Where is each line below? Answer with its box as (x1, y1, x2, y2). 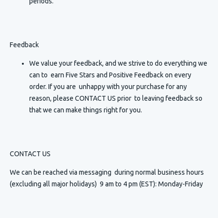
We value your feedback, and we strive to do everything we (29, 59, 207, 67)
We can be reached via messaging (10, 168, 114, 176)
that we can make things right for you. (29, 106, 142, 114)
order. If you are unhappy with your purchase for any (29, 83, 187, 91)
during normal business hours (114, 168, 204, 176)
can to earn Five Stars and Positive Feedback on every (29, 71, 191, 79)
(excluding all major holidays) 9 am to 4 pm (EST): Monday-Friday (10, 180, 203, 188)
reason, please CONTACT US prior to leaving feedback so (29, 94, 202, 102)
